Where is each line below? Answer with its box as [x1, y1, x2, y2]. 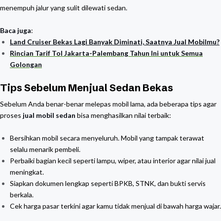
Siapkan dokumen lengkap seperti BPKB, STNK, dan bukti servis [10, 179, 206, 187]
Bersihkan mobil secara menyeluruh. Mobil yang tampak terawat [10, 134, 204, 142]
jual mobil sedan [23, 111, 75, 119]
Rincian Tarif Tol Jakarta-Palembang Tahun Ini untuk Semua [10, 49, 203, 57]
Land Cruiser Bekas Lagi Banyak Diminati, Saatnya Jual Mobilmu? [10, 37, 220, 46]
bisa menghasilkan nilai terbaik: [75, 111, 171, 119]
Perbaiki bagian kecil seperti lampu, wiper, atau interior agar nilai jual [10, 156, 216, 165]
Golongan [10, 60, 42, 69]
